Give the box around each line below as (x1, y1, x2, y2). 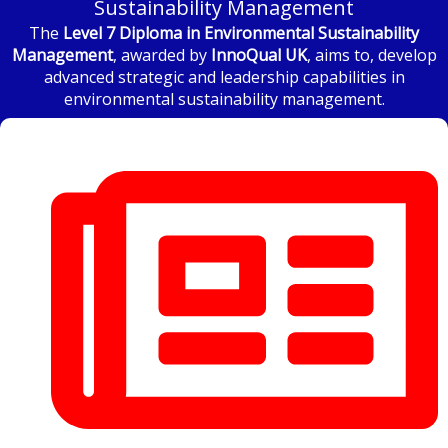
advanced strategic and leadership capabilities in (43, 66, 405, 89)
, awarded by (112, 44, 211, 67)
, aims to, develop (306, 44, 437, 67)
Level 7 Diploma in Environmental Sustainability (63, 22, 419, 45)
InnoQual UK (210, 44, 307, 67)
